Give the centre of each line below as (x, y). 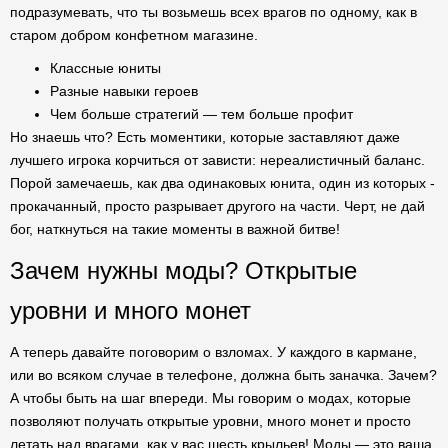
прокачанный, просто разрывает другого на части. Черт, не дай (217, 206)
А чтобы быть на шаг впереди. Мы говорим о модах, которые (210, 398)
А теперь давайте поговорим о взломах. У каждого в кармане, (213, 352)
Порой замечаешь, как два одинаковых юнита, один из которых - (222, 183)
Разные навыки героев (124, 91)
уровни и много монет (130, 310)
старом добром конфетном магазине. (134, 35)
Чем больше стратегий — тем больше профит (201, 114)
